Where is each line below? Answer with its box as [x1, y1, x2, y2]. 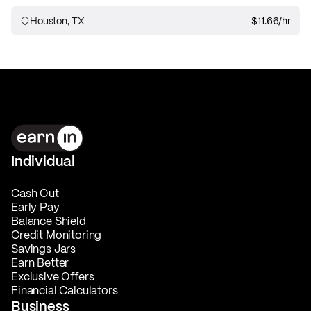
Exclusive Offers [11, 269, 94, 284]
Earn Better [11, 255, 69, 270]
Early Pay [11, 199, 60, 215]
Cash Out [11, 185, 59, 201]
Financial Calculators [11, 283, 118, 298]
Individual [11, 151, 75, 170]
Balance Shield [11, 213, 86, 228]
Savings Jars [11, 241, 76, 256]
